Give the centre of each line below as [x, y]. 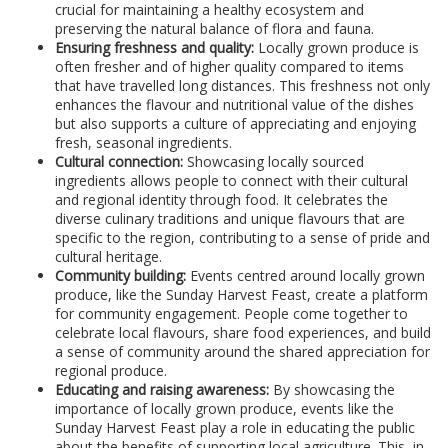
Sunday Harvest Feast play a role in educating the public [235, 428]
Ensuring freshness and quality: [154, 48]
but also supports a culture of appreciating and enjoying [235, 124]
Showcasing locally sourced [273, 162]
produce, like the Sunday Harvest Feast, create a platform [241, 295]
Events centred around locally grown [305, 276]
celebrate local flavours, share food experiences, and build [243, 333]
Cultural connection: [119, 162]
